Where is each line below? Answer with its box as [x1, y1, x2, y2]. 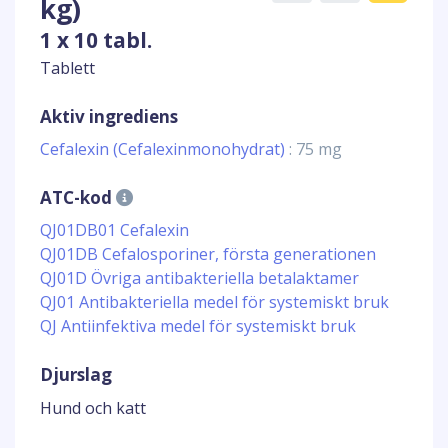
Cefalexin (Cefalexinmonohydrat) [40, 138, 289, 160]
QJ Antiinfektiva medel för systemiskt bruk [40, 315, 356, 337]
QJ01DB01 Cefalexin [40, 219, 189, 241]
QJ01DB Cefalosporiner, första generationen [40, 243, 376, 265]
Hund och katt [40, 397, 146, 419]
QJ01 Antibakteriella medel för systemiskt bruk [40, 291, 389, 313]
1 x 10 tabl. [40, 26, 152, 54]
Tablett [40, 57, 95, 79]
